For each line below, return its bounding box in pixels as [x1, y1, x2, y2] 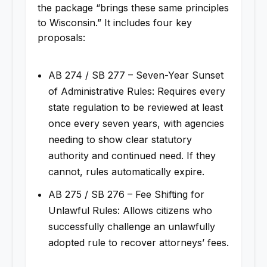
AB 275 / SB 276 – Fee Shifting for [48, 188, 204, 201]
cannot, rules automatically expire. [48, 165, 210, 178]
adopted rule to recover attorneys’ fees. [48, 237, 229, 249]
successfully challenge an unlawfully [48, 221, 215, 233]
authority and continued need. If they [48, 149, 216, 162]
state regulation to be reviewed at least [48, 101, 223, 113]
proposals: [37, 32, 88, 44]
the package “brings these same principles [37, 2, 229, 14]
